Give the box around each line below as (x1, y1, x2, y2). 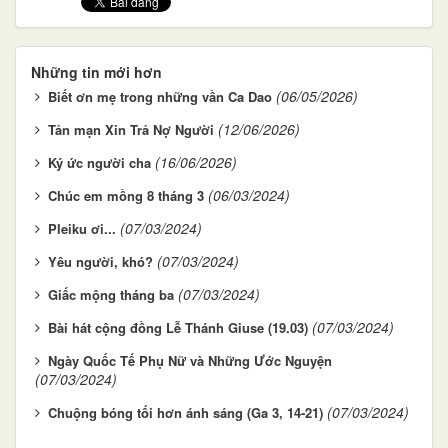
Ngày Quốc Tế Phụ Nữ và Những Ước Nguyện (48, 350, 332, 370)
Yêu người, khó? (48, 251, 153, 271)
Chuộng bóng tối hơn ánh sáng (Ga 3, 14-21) (48, 402, 323, 422)
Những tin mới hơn (31, 61, 162, 82)
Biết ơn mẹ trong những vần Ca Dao (48, 86, 272, 106)
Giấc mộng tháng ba (48, 284, 174, 304)
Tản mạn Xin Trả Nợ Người (48, 119, 214, 139)
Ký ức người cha (48, 152, 151, 172)
